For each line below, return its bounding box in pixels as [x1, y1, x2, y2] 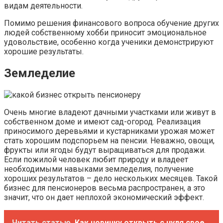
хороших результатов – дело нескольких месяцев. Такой [4, 173, 218, 183]
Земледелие [4, 66, 75, 80]
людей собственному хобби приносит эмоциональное [4, 27, 207, 37]
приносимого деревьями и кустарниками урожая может [4, 126, 215, 136]
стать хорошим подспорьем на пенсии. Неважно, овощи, [4, 135, 215, 145]
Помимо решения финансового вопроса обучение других [4, 18, 219, 28]
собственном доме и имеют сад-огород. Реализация [4, 116, 201, 126]
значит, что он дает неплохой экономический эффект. [4, 192, 204, 202]
